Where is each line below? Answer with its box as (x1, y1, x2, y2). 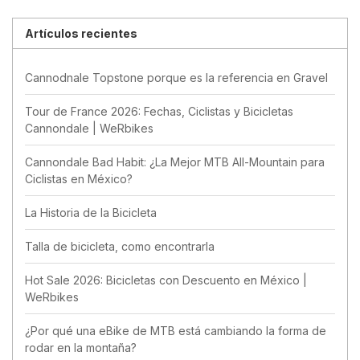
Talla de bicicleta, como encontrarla (25, 239, 215, 253)
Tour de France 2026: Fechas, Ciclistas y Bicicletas (25, 104, 293, 118)
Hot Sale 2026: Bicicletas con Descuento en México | (25, 272, 307, 287)
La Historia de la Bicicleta (25, 205, 157, 219)
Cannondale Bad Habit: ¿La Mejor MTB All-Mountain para (25, 154, 325, 169)
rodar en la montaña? (25, 340, 137, 354)
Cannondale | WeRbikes (25, 121, 153, 135)
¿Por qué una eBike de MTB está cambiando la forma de (25, 323, 326, 337)
